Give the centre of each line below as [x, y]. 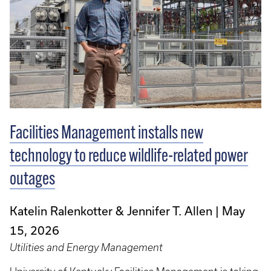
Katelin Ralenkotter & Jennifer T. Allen [111, 211]
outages [32, 180]
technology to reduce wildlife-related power [129, 157]
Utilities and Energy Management [86, 247]
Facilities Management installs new [106, 134]
